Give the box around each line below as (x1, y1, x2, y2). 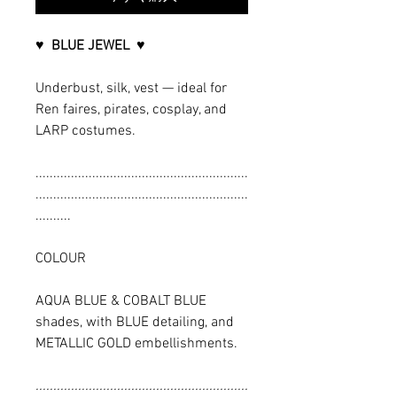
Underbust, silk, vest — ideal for (35, 79, 227, 97)
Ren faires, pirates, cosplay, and (35, 100, 227, 119)
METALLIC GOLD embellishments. (35, 334, 237, 353)
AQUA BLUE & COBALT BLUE (35, 292, 206, 310)
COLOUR (35, 249, 86, 268)
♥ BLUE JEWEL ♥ (35, 36, 145, 55)
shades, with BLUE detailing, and (35, 313, 234, 331)
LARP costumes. (35, 121, 136, 140)
